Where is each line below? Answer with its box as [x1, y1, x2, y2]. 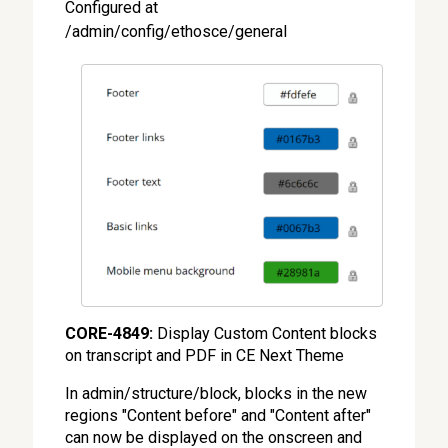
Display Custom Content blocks [153, 324, 378, 344]
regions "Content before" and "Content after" [65, 406, 372, 426]
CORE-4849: [65, 324, 154, 344]
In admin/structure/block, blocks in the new [65, 384, 368, 404]
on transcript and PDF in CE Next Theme [65, 346, 349, 366]
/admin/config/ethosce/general [65, 22, 288, 41]
